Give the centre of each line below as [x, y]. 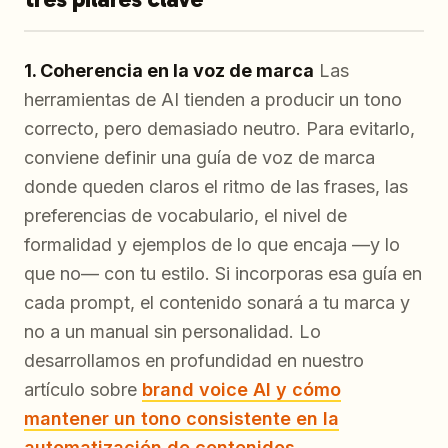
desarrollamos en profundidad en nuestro [194, 360]
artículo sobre [83, 389]
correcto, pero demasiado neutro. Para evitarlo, [219, 128]
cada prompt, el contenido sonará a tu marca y [217, 302]
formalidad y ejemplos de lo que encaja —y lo [212, 244]
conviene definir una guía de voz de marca [199, 157]
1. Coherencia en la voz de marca [169, 70]
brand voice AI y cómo [241, 389]
